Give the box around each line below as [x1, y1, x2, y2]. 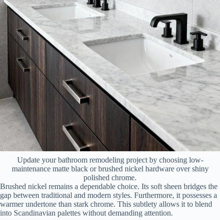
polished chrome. [83, 173, 137, 182]
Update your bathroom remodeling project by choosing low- [17, 156, 203, 165]
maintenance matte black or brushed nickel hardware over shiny [11, 165, 209, 173]
